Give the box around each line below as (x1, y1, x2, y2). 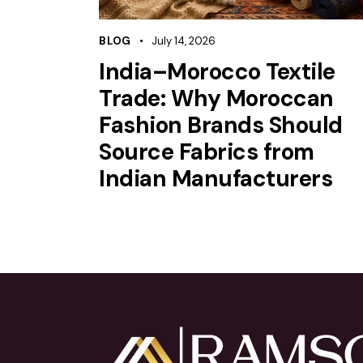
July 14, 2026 (152, 33, 216, 48)
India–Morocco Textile (99, 56, 335, 87)
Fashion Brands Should (99, 109, 343, 140)
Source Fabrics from (99, 136, 314, 167)
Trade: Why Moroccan (99, 83, 334, 113)
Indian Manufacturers (99, 163, 332, 194)
